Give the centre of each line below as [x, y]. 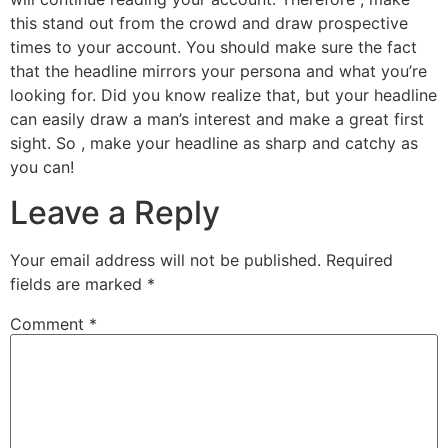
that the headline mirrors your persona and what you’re [218, 71]
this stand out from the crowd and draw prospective [209, 23]
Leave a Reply [115, 212]
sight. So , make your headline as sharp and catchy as [214, 143]
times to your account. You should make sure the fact [213, 47]
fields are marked [78, 283]
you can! [42, 167]
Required [359, 259]
